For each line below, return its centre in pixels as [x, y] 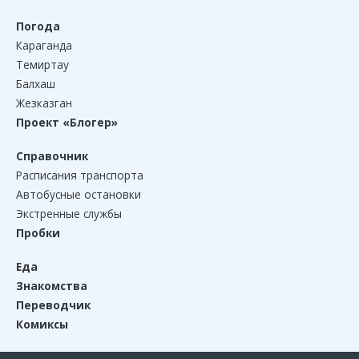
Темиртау [42, 64]
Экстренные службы [69, 213]
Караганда [44, 45]
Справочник [52, 155]
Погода [38, 26]
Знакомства [52, 285]
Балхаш [36, 83]
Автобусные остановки [79, 194]
